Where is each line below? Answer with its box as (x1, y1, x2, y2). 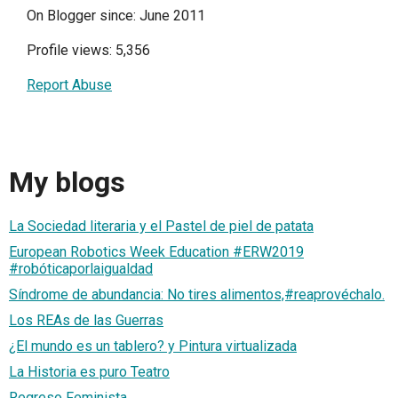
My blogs (9, 165, 125, 200)
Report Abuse (27, 76, 112, 93)
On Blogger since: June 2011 (27, 6, 205, 24)
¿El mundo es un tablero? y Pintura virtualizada (9, 338, 297, 355)
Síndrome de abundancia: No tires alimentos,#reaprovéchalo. (9, 286, 385, 304)
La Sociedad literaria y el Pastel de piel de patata (9, 218, 314, 235)
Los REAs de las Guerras (9, 312, 163, 330)
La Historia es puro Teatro (9, 363, 170, 381)
